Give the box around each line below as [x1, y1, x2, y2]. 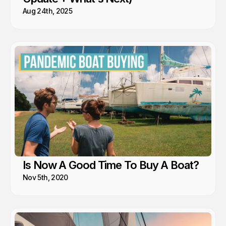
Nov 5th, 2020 [23, 173, 68, 182]
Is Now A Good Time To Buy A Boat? [23, 158, 199, 172]
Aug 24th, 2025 [23, 6, 73, 15]
